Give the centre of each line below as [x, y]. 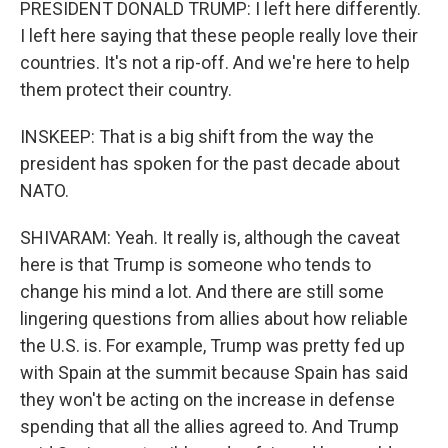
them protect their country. [126, 89]
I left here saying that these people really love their [219, 35]
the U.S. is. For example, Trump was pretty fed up [212, 345]
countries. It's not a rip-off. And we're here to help [215, 62]
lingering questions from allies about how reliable [214, 318]
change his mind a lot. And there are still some [202, 291]
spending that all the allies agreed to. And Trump [209, 426]
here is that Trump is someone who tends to [195, 264]
